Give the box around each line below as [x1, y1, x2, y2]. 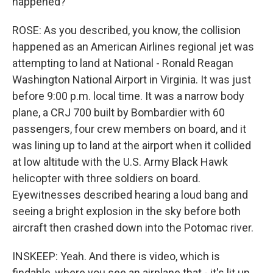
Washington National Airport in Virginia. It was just [12, 73, 251, 86]
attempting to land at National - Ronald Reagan [12, 57, 233, 69]
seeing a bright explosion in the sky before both [12, 205, 241, 218]
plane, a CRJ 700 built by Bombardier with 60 [12, 106, 225, 119]
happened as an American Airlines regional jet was [12, 40, 254, 53]
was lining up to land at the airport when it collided [12, 139, 251, 152]
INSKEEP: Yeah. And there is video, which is [12, 250, 220, 263]
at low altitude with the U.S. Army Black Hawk [12, 155, 228, 168]
